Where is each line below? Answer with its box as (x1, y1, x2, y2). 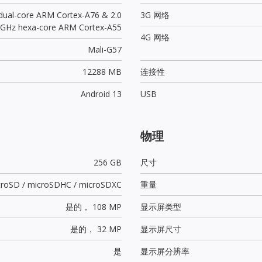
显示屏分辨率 (140, 245, 189, 257)
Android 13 (80, 88, 122, 99)
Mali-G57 (87, 43, 122, 55)
